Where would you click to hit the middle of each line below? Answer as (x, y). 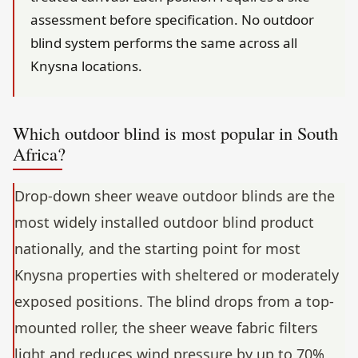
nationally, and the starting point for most (157, 249)
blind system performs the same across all (164, 43)
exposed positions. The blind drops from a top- (174, 302)
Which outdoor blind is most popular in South (175, 133)
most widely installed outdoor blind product (164, 223)
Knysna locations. (86, 66)
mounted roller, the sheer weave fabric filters (166, 328)
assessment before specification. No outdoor (172, 20)
